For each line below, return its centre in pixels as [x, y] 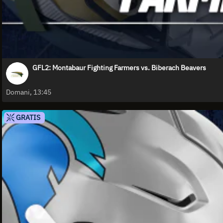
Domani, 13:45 [29, 92]
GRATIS [27, 117]
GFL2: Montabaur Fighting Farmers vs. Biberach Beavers [119, 67]
